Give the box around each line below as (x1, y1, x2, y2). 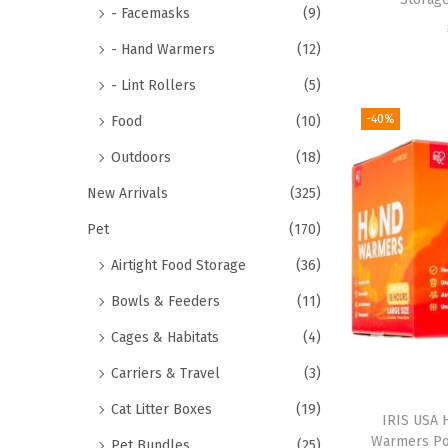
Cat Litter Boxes (111, 401, 212, 418)
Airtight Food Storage (111, 257, 246, 274)
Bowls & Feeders (111, 293, 220, 310)
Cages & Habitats (111, 329, 219, 346)
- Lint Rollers (111, 77, 196, 94)
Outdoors (111, 149, 171, 166)
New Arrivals (87, 185, 168, 202)
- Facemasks (111, 5, 190, 22)
